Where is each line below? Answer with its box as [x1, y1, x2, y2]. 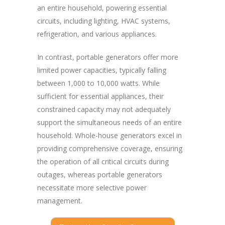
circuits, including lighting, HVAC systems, [37, 16, 170, 26]
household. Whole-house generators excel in [37, 131, 182, 141]
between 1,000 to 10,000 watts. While [37, 78, 160, 88]
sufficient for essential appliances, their [37, 91, 164, 101]
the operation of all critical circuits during [37, 157, 169, 167]
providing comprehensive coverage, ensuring [37, 144, 182, 154]
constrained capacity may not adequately [37, 104, 171, 115]
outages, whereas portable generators [37, 170, 162, 180]
